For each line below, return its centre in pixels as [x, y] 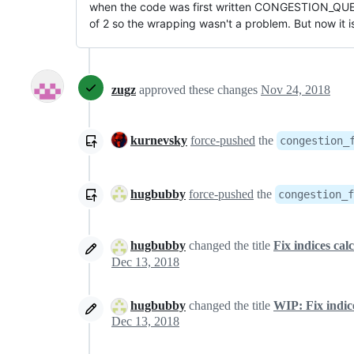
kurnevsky [159, 141]
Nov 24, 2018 [296, 89]
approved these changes [200, 89]
